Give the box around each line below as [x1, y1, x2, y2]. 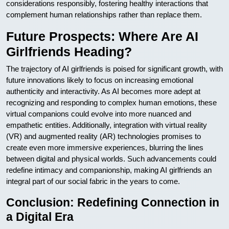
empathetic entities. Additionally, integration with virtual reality [6, 120, 207, 129]
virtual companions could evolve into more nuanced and [6, 109, 191, 118]
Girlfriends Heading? [6, 44, 132, 59]
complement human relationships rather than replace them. [6, 10, 202, 19]
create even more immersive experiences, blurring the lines [6, 143, 203, 152]
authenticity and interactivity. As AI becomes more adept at [6, 86, 200, 96]
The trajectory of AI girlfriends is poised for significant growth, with [6, 64, 223, 73]
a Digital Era [6, 210, 74, 223]
